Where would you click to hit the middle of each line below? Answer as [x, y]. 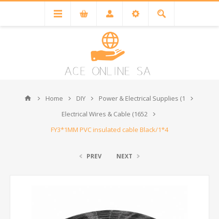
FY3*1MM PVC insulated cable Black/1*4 [109, 130]
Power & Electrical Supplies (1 [142, 98]
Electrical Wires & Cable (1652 [104, 114]
